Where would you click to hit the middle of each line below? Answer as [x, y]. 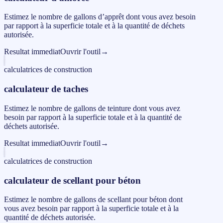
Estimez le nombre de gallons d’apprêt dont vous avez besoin [100, 17]
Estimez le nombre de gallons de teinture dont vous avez [92, 108]
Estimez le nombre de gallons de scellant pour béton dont [93, 200]
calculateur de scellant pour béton [72, 180]
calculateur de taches [46, 89]
